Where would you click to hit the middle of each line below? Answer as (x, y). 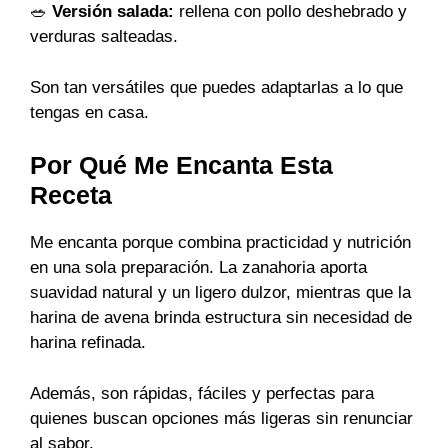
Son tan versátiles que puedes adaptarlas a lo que (216, 87)
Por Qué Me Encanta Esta (181, 165)
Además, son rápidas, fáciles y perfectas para (202, 393)
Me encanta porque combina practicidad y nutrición (220, 243)
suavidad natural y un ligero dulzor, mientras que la (220, 293)
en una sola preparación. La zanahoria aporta (198, 268)
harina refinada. (88, 343)
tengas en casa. (89, 112)
